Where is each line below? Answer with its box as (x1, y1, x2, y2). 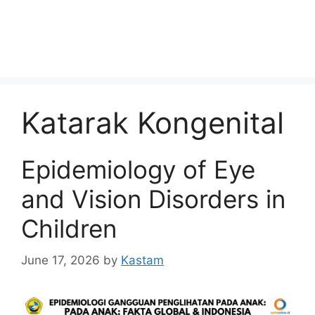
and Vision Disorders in (21, 184, 285, 214)
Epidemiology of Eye (21, 155, 255, 184)
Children (21, 214, 117, 243)
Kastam (121, 252, 164, 267)
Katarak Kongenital (21, 105, 284, 141)
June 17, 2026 (21, 252, 100, 267)
